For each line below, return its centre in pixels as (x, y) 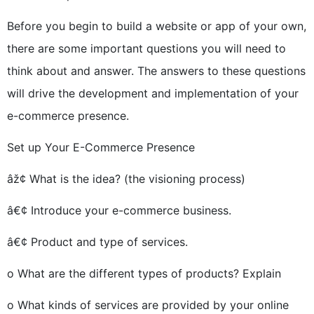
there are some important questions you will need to (146, 48)
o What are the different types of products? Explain (144, 273)
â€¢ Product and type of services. (97, 242)
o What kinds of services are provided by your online (148, 305)
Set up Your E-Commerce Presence (101, 147)
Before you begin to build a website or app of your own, (157, 26)
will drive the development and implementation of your (153, 93)
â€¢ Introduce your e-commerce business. (119, 210)
